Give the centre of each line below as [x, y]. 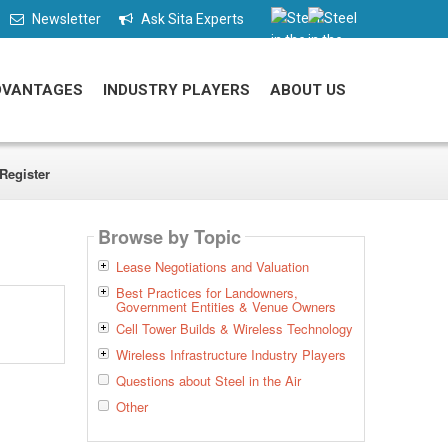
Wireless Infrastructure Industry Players [230, 355]
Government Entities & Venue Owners [225, 307]
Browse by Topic [169, 236]
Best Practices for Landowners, [206, 293]
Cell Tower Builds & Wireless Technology [234, 329]
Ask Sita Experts [192, 19]
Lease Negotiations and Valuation [212, 267]
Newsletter [66, 19]
